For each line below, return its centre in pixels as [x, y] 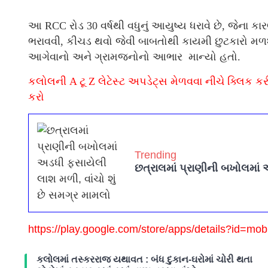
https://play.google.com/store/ [98, 229]
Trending [156, 155]
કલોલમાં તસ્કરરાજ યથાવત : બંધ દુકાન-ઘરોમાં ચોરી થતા [144, 260]
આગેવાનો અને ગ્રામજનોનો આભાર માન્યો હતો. [134, 57]
